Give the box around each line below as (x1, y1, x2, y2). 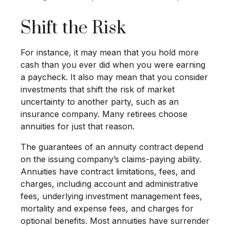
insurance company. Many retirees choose (21, 109, 187, 119)
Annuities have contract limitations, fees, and (21, 166, 195, 177)
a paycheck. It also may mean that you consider (21, 72, 208, 82)
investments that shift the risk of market (21, 84, 175, 94)
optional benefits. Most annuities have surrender (21, 216, 209, 226)
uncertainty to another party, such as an (21, 97, 179, 107)
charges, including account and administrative (21, 179, 198, 189)
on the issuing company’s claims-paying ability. (21, 154, 201, 164)
